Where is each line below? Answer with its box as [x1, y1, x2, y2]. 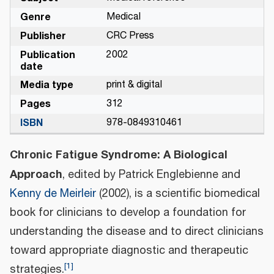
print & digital [106, 77, 162, 93]
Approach [10, 165, 62, 184]
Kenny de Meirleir [10, 185, 96, 203]
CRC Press [106, 28, 154, 44]
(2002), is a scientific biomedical [96, 185, 260, 203]
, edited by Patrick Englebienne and [62, 166, 240, 184]
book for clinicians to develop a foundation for [10, 204, 246, 222]
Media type [20, 77, 73, 94]
